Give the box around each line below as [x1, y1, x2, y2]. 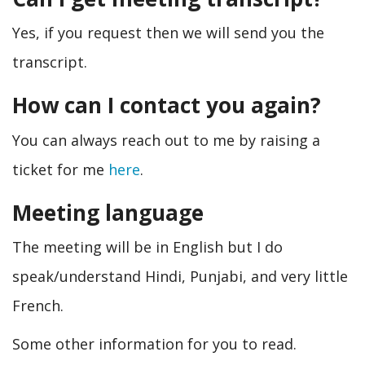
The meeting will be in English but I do [12, 237, 283, 257]
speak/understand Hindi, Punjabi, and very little [12, 266, 348, 286]
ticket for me [12, 159, 108, 179]
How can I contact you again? [12, 90, 321, 120]
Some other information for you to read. [12, 333, 297, 354]
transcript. [12, 52, 87, 72]
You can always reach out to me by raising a [12, 130, 320, 150]
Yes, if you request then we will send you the [12, 23, 324, 42]
